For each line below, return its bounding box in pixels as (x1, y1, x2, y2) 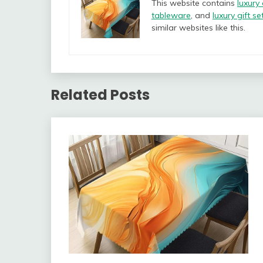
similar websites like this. (151, 22, 245, 33)
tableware (151, 10, 191, 21)
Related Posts (51, 85, 150, 105)
